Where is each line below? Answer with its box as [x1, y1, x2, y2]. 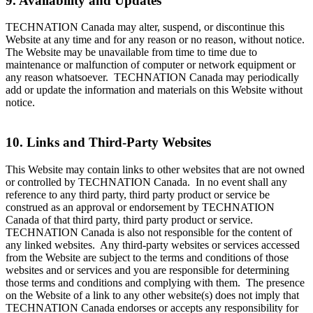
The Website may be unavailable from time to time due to [6, 46, 257, 59]
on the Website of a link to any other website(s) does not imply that [6, 289, 299, 301]
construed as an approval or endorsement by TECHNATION [6, 201, 275, 213]
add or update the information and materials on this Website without [6, 84, 303, 96]
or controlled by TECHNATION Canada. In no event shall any [6, 175, 287, 188]
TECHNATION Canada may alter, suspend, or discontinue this [6, 21, 284, 34]
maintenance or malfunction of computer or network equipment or [6, 59, 296, 71]
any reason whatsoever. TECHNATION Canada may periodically [6, 71, 299, 84]
